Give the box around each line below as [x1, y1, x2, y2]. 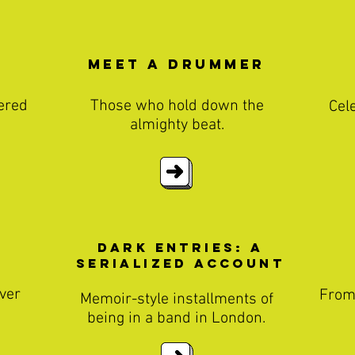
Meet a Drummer [87, 55, 265, 73]
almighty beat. [130, 116, 224, 135]
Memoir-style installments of [79, 290, 273, 309]
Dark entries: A [97, 239, 264, 255]
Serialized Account [75, 255, 285, 271]
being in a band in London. [87, 309, 265, 328]
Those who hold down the [90, 97, 264, 116]
